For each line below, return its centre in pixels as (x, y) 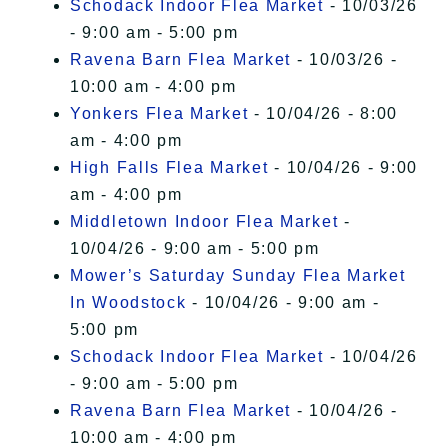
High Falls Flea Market (169, 168)
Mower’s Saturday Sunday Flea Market (238, 276)
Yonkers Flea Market (159, 114)
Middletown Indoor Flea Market (204, 222)
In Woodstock (128, 303)
